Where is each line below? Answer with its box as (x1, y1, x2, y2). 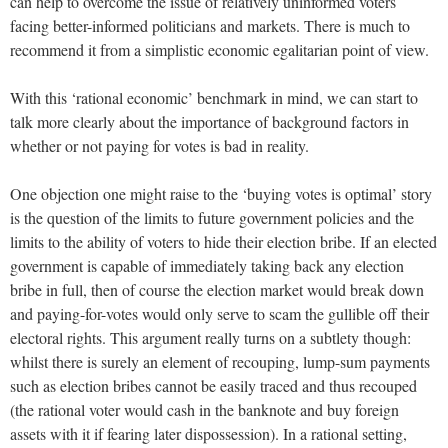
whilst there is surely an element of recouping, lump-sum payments (10, 350, 430, 372)
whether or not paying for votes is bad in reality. (10, 134, 309, 156)
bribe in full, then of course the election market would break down (10, 278, 424, 300)
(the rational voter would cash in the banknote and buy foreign (10, 398, 399, 420)
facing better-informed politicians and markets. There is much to (10, 14, 410, 36)
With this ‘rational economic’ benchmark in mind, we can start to (10, 86, 418, 108)
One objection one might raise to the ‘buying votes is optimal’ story (10, 182, 432, 204)
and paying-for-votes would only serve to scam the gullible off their (10, 302, 429, 324)
